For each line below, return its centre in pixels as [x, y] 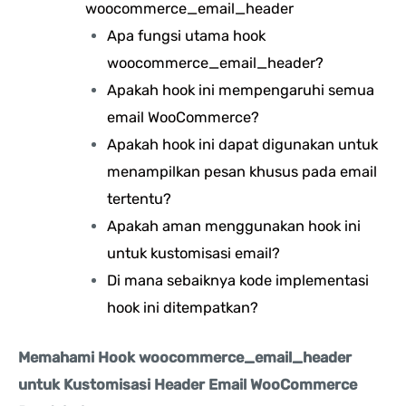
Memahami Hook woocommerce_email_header [185, 357]
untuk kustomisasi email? [194, 254]
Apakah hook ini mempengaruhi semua [241, 91]
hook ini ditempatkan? [183, 308]
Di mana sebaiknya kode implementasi [238, 281]
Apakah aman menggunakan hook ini [234, 227]
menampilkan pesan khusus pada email [242, 172]
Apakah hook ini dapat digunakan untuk [243, 145]
